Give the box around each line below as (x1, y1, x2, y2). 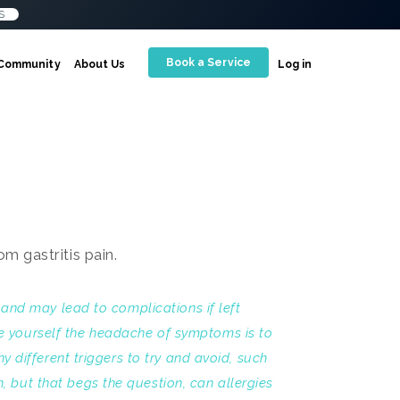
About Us (73, 58, 126, 71)
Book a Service (165, 56, 251, 69)
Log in (277, 58, 312, 71)
